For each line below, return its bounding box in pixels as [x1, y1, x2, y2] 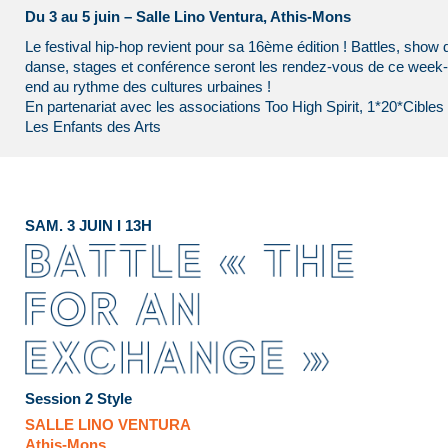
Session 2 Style [25, 390, 132, 408]
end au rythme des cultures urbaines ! [25, 78, 271, 95]
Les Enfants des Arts [25, 118, 161, 135]
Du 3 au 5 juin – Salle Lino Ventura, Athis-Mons [25, 8, 351, 25]
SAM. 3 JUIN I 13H [25, 217, 152, 234]
